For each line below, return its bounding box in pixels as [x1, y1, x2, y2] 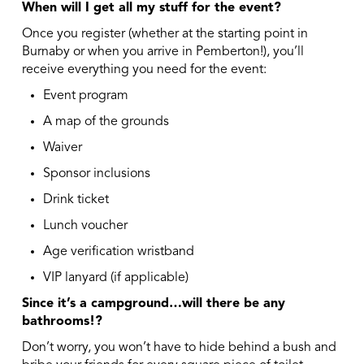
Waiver [43, 141, 83, 155]
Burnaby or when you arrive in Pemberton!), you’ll [21, 45, 304, 59]
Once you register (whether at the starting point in [21, 28, 308, 41]
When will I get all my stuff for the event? [21, 2, 281, 15]
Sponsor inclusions [43, 167, 151, 181]
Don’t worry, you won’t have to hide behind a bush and [21, 341, 336, 355]
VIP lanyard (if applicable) [43, 271, 189, 285]
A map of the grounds [43, 115, 170, 129]
